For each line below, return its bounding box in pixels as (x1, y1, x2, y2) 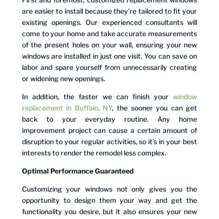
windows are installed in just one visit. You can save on (22, 51, 197, 60)
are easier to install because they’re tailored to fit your (22, 6, 197, 15)
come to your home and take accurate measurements (22, 29, 197, 38)
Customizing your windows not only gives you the (22, 184, 197, 193)
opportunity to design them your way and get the (22, 196, 197, 204)
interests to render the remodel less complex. (22, 148, 166, 157)
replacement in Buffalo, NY (22, 103, 112, 112)
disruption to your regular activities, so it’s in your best (22, 137, 197, 146)
